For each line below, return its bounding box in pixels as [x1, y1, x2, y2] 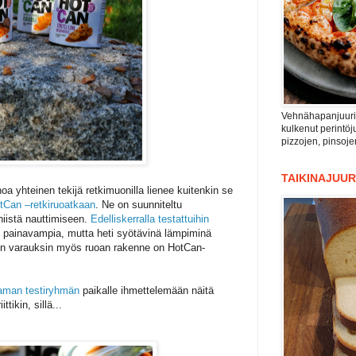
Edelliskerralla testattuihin [91, 213, 209, 226]
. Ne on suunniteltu [95, 199, 182, 211]
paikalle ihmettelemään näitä [79, 284, 214, 297]
